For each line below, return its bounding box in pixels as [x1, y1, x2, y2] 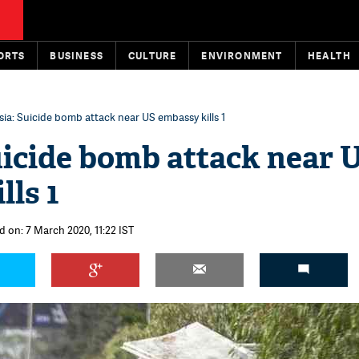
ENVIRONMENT [201, 49, 283, 63]
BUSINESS [50, 49, 104, 63]
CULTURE [128, 49, 177, 63]
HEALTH [307, 49, 351, 63]
